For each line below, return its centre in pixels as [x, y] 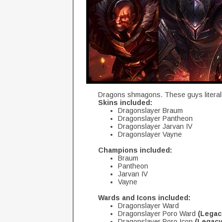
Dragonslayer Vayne [150, 134]
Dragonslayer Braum [150, 111]
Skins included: [125, 103]
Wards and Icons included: [144, 198]
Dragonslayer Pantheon [155, 118]
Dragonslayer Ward [148, 206]
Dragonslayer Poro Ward [157, 214]
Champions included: [135, 150]
